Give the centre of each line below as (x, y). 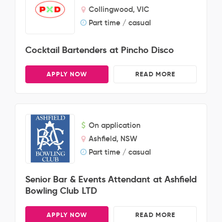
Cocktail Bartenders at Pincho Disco (100, 50)
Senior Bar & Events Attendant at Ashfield (111, 179)
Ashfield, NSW (113, 139)
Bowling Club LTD (61, 191)
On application (115, 125)
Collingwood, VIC (119, 9)
